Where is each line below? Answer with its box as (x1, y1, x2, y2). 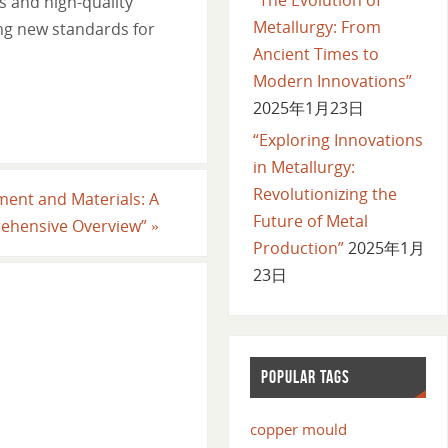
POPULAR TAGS (260, 367, 350, 388)
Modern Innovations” (252, 69, 412, 92)
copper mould (249, 419, 347, 440)
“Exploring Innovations (252, 128, 423, 151)
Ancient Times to (252, 42, 379, 65)
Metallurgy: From (252, 15, 381, 38)
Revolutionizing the (252, 182, 397, 205)
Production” (252, 236, 344, 259)
